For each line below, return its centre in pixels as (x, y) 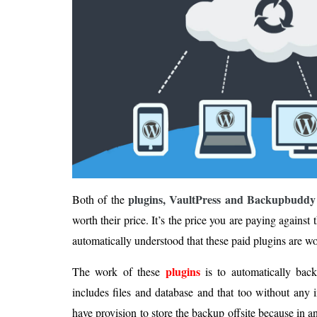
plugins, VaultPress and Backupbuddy (222, 200)
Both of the (100, 200)
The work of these (119, 272)
